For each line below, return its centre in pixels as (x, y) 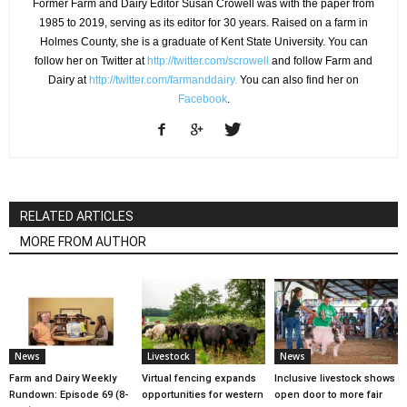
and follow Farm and (321, 61)
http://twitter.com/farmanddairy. (163, 80)
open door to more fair (328, 394)
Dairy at (69, 80)
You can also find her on (298, 80)
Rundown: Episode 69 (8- (69, 394)
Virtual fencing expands (199, 378)
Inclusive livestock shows (334, 378)
